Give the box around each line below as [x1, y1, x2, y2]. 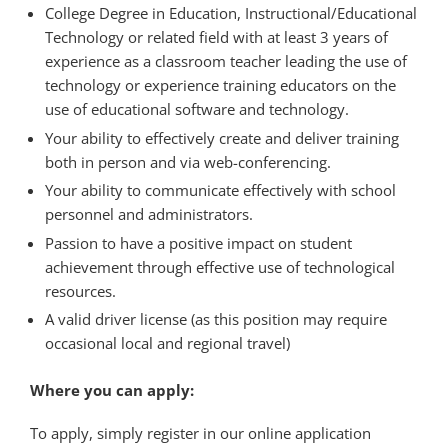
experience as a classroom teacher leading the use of [45, 51, 407, 72]
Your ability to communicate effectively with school [45, 180, 396, 201]
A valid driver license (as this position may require [45, 309, 387, 330]
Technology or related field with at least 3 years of [45, 27, 388, 48]
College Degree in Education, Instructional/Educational [45, 3, 417, 24]
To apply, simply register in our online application [30, 422, 371, 443]
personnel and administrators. [45, 204, 253, 225]
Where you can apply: [30, 379, 194, 400]
